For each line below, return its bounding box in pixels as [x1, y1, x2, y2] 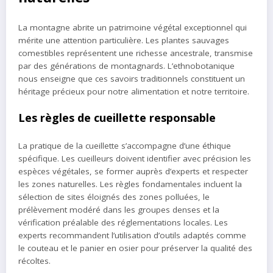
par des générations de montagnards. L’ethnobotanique [18, 60, 235, 71]
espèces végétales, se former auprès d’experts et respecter [18, 166, 248, 177]
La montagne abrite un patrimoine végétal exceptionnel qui [18, 21, 247, 33]
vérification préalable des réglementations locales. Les [18, 217, 228, 229]
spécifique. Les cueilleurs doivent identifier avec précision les [18, 153, 251, 165]
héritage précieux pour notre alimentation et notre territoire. [18, 85, 249, 97]
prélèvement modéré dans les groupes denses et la [18, 204, 219, 216]
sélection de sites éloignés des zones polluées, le [18, 191, 210, 203]
